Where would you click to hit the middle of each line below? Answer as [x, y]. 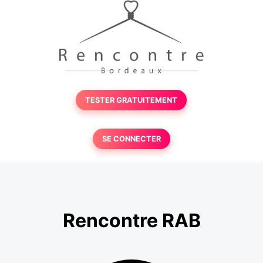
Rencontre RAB [131, 221]
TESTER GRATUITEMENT [131, 100]
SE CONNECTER [131, 139]
